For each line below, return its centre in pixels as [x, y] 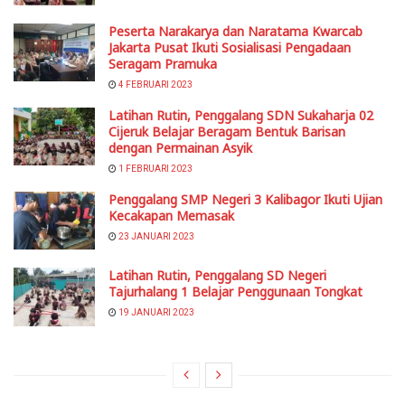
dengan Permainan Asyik [180, 148]
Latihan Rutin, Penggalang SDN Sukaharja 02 [241, 116]
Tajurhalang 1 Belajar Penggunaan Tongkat [235, 292]
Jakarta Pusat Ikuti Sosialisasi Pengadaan [230, 48]
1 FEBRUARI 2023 [155, 169]
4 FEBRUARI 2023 [155, 85]
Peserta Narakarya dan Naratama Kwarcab [235, 32]
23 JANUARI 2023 [155, 237]
